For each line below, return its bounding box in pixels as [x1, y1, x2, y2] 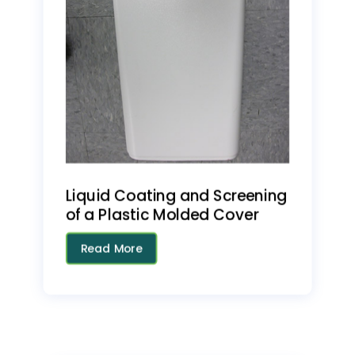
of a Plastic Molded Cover [65, 204, 259, 226]
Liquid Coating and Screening [65, 185, 288, 207]
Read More [80, 240, 143, 257]
